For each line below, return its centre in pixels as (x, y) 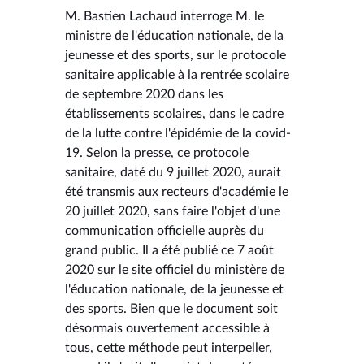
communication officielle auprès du (165, 230)
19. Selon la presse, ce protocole (157, 152)
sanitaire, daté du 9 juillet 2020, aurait (173, 172)
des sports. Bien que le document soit (171, 308)
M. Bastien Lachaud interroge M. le (165, 16)
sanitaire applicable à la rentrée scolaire (177, 74)
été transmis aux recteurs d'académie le (177, 191)
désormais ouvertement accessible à (167, 328)
